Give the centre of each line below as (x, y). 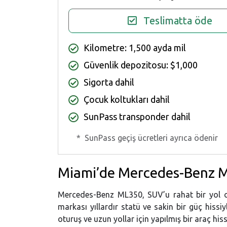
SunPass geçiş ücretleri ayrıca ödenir (151, 138)
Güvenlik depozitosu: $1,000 (141, 65)
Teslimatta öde (178, 20)
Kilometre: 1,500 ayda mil (135, 47)
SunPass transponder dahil (137, 116)
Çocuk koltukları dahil (127, 99)
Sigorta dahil (109, 82)
